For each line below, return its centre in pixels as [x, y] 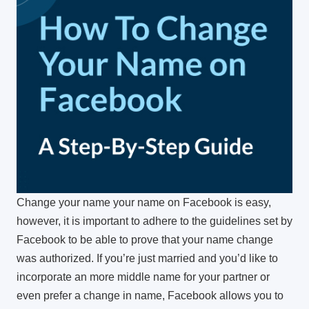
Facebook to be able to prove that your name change [145, 239]
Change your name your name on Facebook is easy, [144, 202]
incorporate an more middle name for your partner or [143, 277]
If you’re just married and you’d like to [187, 258]
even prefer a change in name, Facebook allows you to [150, 295]
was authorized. [55, 258]
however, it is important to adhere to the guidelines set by [154, 221]
